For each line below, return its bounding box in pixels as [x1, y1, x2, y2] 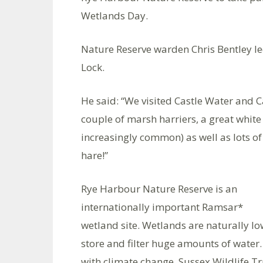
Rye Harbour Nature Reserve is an [81, 182, 237, 195]
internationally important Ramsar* [81, 200, 243, 214]
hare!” [81, 149, 108, 162]
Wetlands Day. [81, 9, 148, 22]
